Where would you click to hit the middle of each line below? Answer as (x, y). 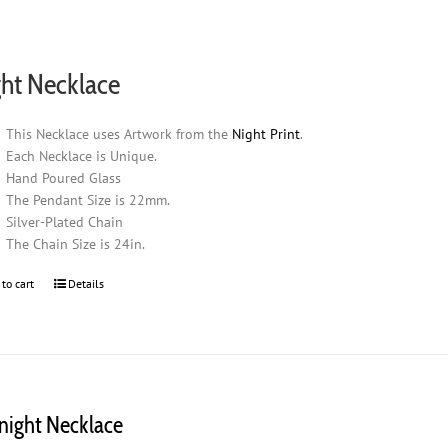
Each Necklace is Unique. (82, 155)
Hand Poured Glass (64, 177)
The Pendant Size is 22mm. (88, 199)
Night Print (266, 133)
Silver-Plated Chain (65, 221)
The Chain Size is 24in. (76, 243)
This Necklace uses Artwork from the (119, 133)
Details (86, 283)
